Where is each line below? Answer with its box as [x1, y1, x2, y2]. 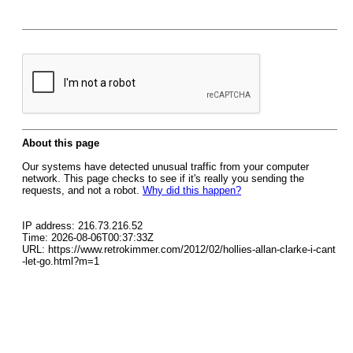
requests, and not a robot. [22, 184, 143, 196]
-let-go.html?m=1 [22, 255, 99, 267]
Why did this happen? [143, 184, 241, 196]
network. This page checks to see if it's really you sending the [22, 173, 304, 184]
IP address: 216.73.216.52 [22, 220, 143, 232]
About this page [22, 137, 99, 149]
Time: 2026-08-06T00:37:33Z [22, 232, 154, 243]
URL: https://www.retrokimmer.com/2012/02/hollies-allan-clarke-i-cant [22, 243, 336, 255]
